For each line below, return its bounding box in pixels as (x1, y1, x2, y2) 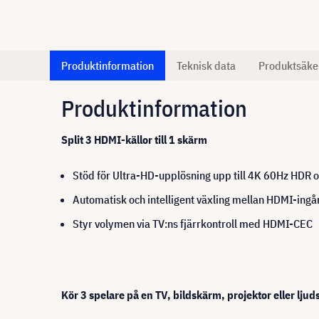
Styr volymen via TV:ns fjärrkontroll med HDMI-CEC (73, 216, 313, 231)
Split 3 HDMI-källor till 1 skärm (61, 132, 207, 147)
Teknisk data (177, 58, 236, 73)
